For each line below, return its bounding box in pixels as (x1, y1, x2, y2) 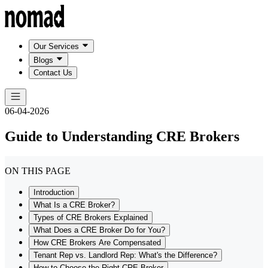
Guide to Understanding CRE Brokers (5, 128, 239, 144)
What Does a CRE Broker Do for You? (33, 226, 165, 235)
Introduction (33, 188, 74, 197)
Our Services (33, 42, 79, 51)
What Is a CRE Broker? (33, 200, 115, 210)
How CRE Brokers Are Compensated (33, 238, 161, 248)
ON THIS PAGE (5, 166, 71, 176)
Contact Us (33, 68, 72, 77)
